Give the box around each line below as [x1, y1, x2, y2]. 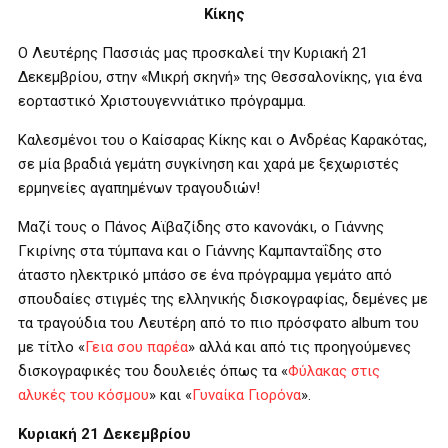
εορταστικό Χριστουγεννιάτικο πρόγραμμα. [18, 92, 306, 110]
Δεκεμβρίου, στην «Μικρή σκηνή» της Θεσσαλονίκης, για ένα [18, 68, 422, 86]
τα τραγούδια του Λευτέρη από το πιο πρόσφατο [18, 314, 351, 332]
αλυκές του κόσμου [18, 386, 149, 404]
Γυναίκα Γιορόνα [192, 386, 301, 404]
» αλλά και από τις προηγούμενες [188, 338, 411, 356]
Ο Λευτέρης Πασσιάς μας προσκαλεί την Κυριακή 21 [18, 44, 368, 62]
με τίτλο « [18, 338, 85, 356]
